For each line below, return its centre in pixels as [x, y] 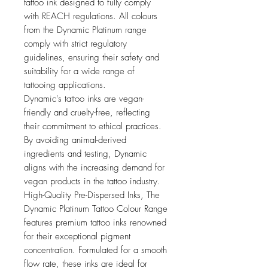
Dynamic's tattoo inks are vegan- [84, 99]
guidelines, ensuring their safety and [92, 58]
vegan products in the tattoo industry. [92, 182]
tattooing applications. [65, 85]
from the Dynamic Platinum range [85, 30]
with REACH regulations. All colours [91, 16]
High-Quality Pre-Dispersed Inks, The [92, 195]
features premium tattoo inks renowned [95, 223]
